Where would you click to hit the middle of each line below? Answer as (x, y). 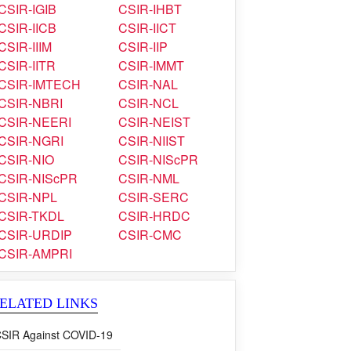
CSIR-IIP (143, 47)
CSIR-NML (149, 178)
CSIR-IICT (147, 28)
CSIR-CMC (150, 235)
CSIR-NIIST (152, 141)
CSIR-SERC (154, 197)
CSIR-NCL (148, 103)
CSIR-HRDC (154, 216)
